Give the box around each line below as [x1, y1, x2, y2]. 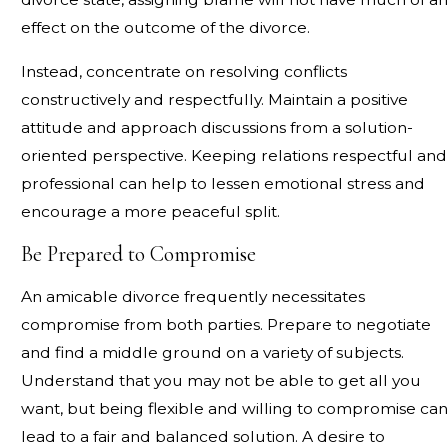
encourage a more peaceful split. [20, 201, 280, 221]
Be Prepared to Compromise [20, 241, 256, 268]
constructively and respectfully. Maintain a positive [20, 89, 408, 109]
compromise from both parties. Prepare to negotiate [20, 314, 431, 334]
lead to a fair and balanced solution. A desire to [20, 426, 385, 446]
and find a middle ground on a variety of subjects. [20, 342, 404, 362]
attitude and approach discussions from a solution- [20, 117, 413, 137]
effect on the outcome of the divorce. [20, 18, 310, 38]
